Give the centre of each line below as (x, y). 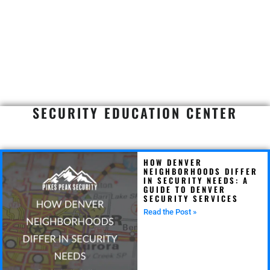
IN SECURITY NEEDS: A (196, 180)
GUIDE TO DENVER (185, 189)
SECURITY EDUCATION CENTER (135, 112)
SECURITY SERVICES (191, 198)
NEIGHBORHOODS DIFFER (201, 171)
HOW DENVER (173, 162)
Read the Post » (170, 212)
